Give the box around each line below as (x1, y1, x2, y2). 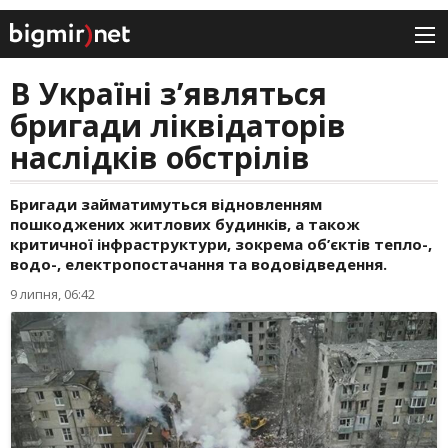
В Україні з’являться (10, 73, 327, 115)
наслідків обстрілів (10, 137, 310, 179)
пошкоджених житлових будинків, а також (10, 214, 360, 235)
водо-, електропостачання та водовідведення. (10, 254, 387, 275)
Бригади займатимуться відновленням (10, 194, 322, 215)
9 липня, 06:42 (10, 285, 95, 304)
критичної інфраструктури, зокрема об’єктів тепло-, (10, 234, 432, 255)
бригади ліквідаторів (10, 105, 346, 147)
